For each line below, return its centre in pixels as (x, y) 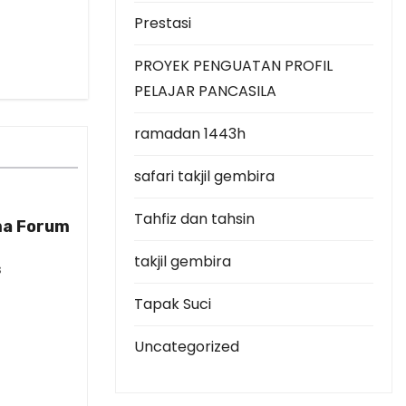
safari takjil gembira (204, 176)
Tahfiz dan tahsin (194, 219)
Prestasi (163, 23)
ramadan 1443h (190, 134)
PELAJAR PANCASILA (205, 91)
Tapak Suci (173, 304)
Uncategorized (187, 347)
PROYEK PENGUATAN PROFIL (233, 66)
